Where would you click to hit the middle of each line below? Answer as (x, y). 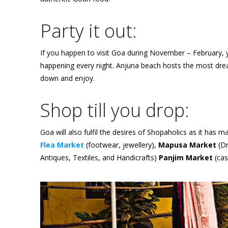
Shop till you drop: (115, 110)
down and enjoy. (67, 78)
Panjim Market (186, 158)
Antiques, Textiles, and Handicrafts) (99, 158)
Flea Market (62, 145)
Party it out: (89, 31)
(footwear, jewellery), (121, 145)
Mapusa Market (187, 145)
